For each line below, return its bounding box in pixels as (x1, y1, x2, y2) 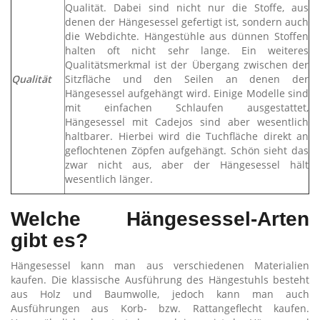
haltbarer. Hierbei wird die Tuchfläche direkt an (65, 129, 309, 143)
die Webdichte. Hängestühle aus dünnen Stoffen (65, 29, 309, 43)
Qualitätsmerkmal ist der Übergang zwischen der (65, 58, 309, 71)
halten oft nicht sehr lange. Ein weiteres (65, 44, 309, 57)
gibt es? (11, 229, 88, 251)
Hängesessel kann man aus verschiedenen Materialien (11, 259, 309, 272)
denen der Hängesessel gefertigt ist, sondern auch (65, 15, 309, 29)
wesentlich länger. (65, 172, 153, 186)
